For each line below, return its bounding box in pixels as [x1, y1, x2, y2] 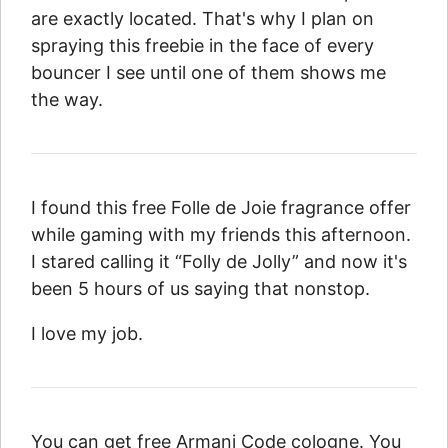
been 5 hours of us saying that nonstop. [31, 278, 370, 300]
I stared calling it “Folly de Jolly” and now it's [31, 251, 407, 273]
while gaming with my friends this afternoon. [31, 224, 411, 246]
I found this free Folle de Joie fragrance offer [31, 197, 411, 219]
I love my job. [31, 323, 143, 345]
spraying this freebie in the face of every [31, 35, 374, 57]
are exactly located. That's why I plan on [31, 8, 374, 30]
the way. [31, 89, 103, 111]
